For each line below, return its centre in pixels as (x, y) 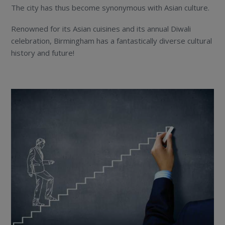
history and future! (43, 53)
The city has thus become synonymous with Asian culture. (110, 8)
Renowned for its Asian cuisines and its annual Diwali (101, 29)
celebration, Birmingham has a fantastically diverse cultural (112, 41)
